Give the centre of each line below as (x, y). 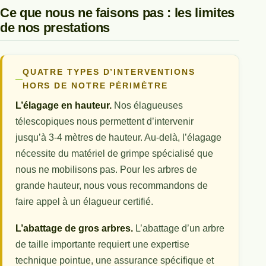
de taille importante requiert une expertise (103, 244)
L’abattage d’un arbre (179, 228)
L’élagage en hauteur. (64, 106)
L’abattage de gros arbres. (75, 228)
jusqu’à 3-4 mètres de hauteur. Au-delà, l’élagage (119, 138)
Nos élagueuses (148, 106)
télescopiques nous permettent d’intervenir (105, 122)
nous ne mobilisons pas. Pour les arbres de (107, 170)
